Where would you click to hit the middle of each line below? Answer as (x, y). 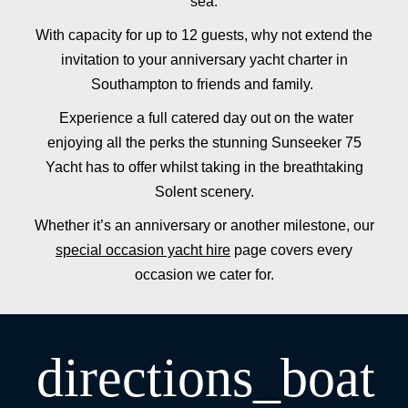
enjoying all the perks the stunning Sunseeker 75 (204, 142)
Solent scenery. (204, 191)
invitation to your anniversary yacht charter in (204, 59)
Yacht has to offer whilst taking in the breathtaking (204, 167)
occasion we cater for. (204, 274)
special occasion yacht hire (143, 250)
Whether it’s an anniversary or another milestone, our (204, 225)
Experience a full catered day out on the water (204, 117)
